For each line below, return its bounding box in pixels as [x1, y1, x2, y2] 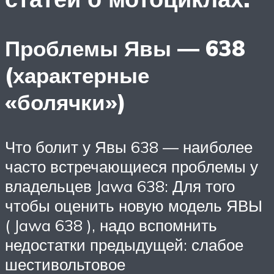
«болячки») [5, 89, 126, 116]
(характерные [5, 62, 149, 89]
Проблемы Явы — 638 [5, 35, 245, 62]
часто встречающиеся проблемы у [5, 157, 258, 177]
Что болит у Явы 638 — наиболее [5, 137, 253, 157]
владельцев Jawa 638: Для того [5, 176, 235, 196]
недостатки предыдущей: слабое [5, 235, 243, 255]
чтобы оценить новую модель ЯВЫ [5, 196, 262, 216]
